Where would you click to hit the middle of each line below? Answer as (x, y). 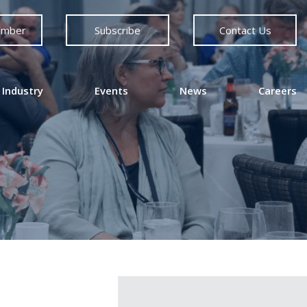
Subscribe (118, 30)
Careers (278, 90)
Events (111, 90)
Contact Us (245, 30)
